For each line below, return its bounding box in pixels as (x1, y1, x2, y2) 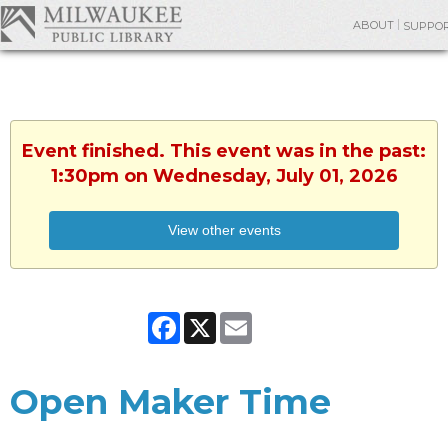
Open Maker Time (10, 380, 331, 423)
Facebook (180, 312, 248, 328)
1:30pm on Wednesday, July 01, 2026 (50, 165, 398, 187)
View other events (167, 222, 281, 238)
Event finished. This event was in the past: (22, 140, 426, 162)
